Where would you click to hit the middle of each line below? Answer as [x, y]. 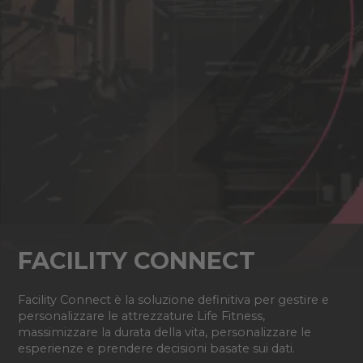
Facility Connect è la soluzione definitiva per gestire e [173, 299]
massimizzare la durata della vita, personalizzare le [164, 332]
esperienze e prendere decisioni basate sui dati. [156, 348]
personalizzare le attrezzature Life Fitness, [141, 316]
